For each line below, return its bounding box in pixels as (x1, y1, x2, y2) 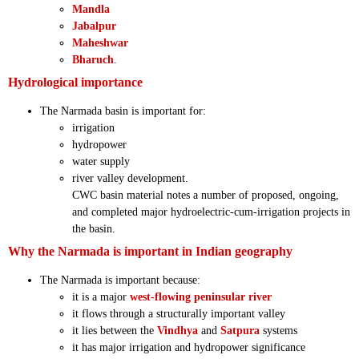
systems (260, 324, 297, 337)
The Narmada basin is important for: (40, 104, 206, 117)
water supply (72, 155, 130, 167)
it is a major (72, 290, 130, 303)
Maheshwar (72, 36, 128, 49)
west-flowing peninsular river (130, 290, 272, 303)
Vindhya (157, 324, 198, 337)
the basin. (72, 222, 115, 235)
